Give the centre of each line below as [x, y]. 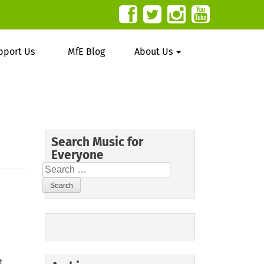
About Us [154, 52]
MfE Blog [86, 52]
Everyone [77, 156]
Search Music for [97, 143]
